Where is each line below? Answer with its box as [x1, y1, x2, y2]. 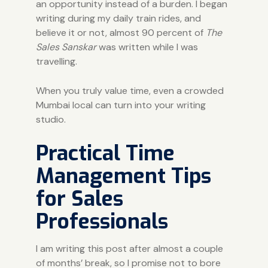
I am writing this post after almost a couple [35, 242, 223, 255]
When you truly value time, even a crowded [35, 84, 224, 97]
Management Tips [35, 162, 211, 190]
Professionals [35, 207, 168, 235]
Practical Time [35, 139, 175, 167]
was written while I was [96, 40, 198, 53]
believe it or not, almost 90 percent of [35, 26, 206, 39]
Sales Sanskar [35, 40, 96, 53]
